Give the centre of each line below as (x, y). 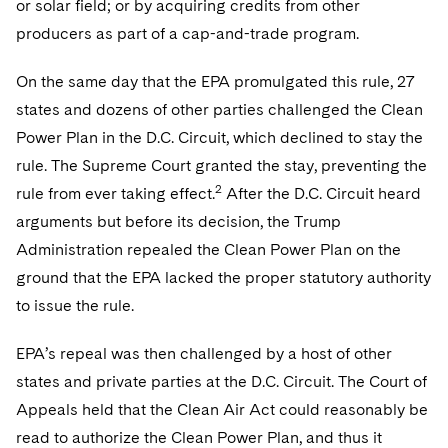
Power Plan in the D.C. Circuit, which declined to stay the (219, 137)
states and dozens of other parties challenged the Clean (219, 109)
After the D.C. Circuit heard (321, 193)
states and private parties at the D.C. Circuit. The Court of (221, 381)
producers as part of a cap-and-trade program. (187, 33)
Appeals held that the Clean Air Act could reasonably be (222, 409)
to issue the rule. (75, 305)
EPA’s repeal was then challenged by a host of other (204, 353)
